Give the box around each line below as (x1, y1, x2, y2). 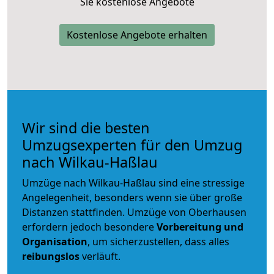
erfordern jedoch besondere (22, 220, 157, 234)
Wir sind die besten (22, 117, 150, 138)
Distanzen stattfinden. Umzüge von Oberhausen (22, 205, 246, 219)
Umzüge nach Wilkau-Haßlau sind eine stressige (22, 176, 245, 190)
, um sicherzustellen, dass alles (87, 234, 229, 248)
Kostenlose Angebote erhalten (67, 28, 207, 42)
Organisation (22, 234, 87, 248)
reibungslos (22, 249, 80, 263)
